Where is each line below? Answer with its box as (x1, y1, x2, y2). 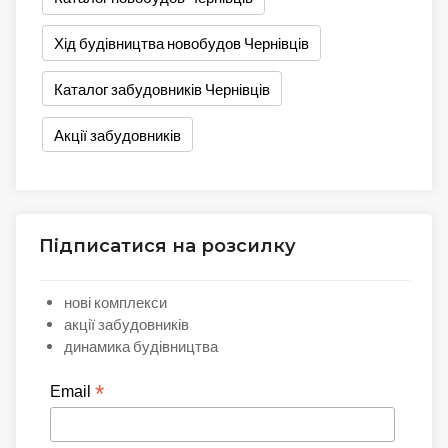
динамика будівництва (63, 336, 218, 355)
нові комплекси (63, 292, 167, 311)
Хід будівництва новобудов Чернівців (53, 34, 309, 53)
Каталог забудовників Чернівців (53, 79, 270, 98)
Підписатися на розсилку (38, 235, 296, 258)
